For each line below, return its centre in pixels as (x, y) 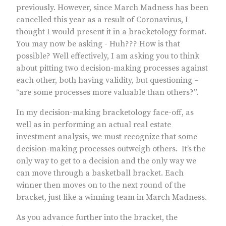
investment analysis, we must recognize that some (107, 137)
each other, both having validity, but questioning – (107, 80)
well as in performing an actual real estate (94, 125)
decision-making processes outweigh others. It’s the (111, 149)
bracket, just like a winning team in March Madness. (111, 197)
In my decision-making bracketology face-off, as (105, 113)
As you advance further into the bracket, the (97, 218)
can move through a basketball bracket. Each (100, 173)
